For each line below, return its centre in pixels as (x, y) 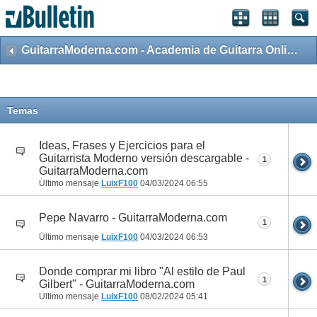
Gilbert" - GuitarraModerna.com (117, 284)
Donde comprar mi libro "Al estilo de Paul (142, 272)
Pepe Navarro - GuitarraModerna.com (133, 218)
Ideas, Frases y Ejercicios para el (122, 146)
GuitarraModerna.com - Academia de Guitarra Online (292, 50)
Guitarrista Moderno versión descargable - (144, 158)
